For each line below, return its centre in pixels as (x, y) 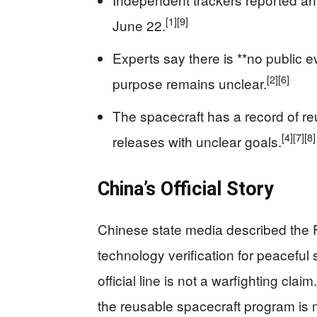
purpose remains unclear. (190, 83)
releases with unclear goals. (197, 141)
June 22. (139, 25)
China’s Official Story (186, 189)
